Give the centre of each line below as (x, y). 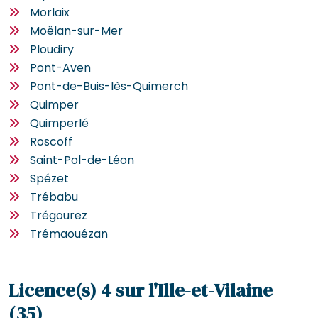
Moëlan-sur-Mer (76, 31)
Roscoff (51, 141)
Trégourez (59, 215)
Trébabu (54, 197)
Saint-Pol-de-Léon (82, 160)
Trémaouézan (69, 234)
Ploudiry (52, 49)
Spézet (49, 178)
